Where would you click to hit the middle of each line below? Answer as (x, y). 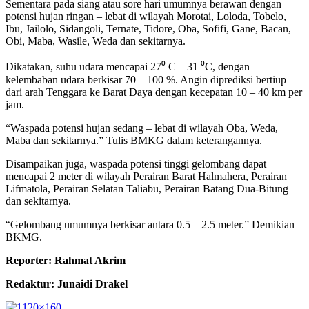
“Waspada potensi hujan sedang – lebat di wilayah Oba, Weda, (142, 128)
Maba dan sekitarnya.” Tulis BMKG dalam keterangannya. (134, 140)
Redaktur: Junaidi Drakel (67, 283)
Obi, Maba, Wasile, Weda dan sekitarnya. (96, 41)
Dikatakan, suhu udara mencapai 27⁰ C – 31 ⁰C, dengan (128, 66)
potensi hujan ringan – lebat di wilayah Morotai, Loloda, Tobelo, (146, 16)
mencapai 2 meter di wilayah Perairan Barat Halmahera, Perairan (146, 176)
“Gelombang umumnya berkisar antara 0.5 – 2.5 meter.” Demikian (150, 224)
